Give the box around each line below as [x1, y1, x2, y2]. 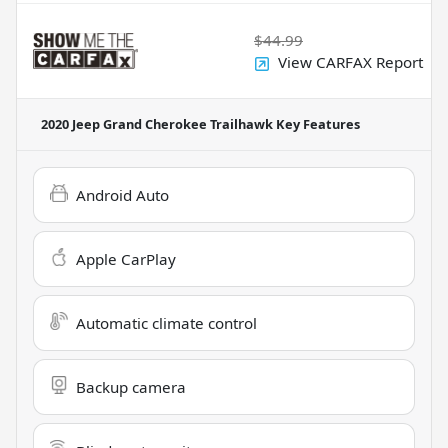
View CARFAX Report [278, 52, 423, 73]
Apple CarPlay [76, 249, 176, 270]
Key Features [273, 115, 360, 134]
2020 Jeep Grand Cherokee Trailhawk [41, 115, 273, 134]
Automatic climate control [76, 313, 257, 334]
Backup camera [76, 377, 186, 398]
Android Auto [76, 185, 169, 206]
